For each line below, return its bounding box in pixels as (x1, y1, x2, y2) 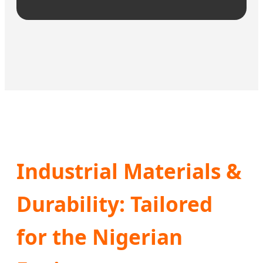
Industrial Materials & (16, 156, 241, 185)
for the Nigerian (16, 222, 183, 251)
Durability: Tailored (16, 189, 213, 218)
